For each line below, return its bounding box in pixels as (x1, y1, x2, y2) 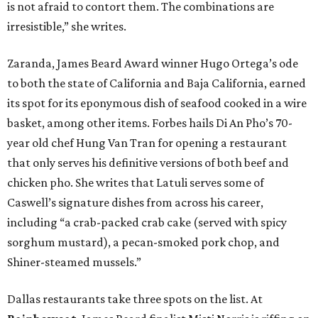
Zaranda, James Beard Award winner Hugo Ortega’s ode (7, 56, 298, 71)
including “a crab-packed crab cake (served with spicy (7, 215, 287, 230)
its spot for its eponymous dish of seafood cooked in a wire (7, 96, 307, 111)
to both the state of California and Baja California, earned (7, 76, 306, 91)
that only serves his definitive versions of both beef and (7, 155, 289, 170)
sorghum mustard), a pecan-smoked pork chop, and (7, 235, 280, 250)
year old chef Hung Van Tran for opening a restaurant (7, 136, 287, 150)
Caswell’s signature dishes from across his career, (7, 195, 263, 210)
